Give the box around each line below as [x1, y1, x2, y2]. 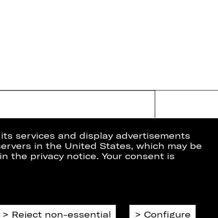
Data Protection [49, 186, 115, 196]
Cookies [49, 203, 82, 213]
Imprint [49, 195, 79, 204]
